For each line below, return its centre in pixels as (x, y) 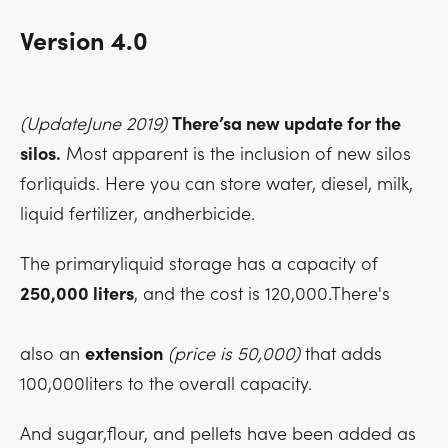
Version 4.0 (84, 42)
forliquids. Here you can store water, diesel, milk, (216, 184)
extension (124, 354)
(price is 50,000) (234, 354)
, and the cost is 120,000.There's (262, 294)
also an (52, 354)
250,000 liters (77, 294)
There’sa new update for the (286, 124)
